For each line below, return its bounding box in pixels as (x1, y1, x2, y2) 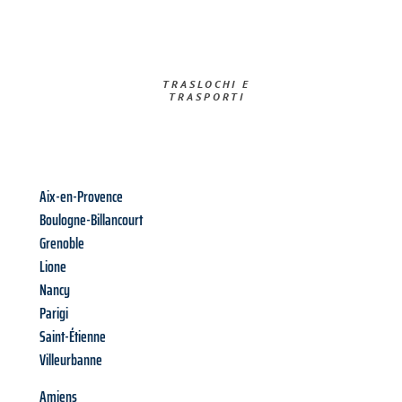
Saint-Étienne (39, 324, 106, 350)
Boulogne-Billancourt (39, 207, 143, 233)
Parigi (39, 301, 68, 327)
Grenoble (39, 231, 84, 257)
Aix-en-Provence (39, 184, 123, 210)
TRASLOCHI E (162, 77, 251, 92)
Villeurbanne (39, 347, 102, 373)
